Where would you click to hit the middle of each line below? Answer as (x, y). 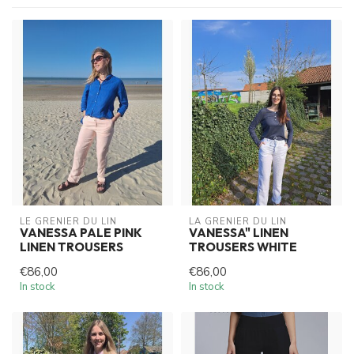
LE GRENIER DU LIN (68, 222)
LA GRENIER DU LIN (238, 222)
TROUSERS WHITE (243, 247)
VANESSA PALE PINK (81, 233)
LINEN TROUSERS (72, 247)
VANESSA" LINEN (239, 233)
